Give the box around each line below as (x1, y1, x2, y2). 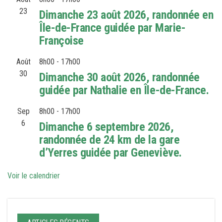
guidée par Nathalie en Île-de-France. (39, 83, 209, 98)
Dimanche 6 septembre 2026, (39, 120, 174, 134)
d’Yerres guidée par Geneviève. (39, 146, 182, 160)
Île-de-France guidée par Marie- (39, 21, 186, 35)
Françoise (39, 34, 84, 48)
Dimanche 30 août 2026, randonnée (39, 70, 200, 85)
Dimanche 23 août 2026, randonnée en (39, 8, 214, 22)
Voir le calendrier (7, 171, 60, 181)
